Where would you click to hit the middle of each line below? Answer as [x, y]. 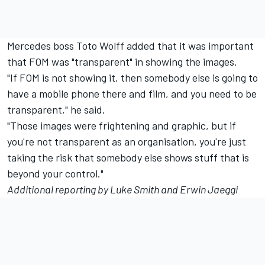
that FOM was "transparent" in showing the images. [122, 61]
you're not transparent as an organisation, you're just [127, 141]
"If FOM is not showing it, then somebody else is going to [132, 77]
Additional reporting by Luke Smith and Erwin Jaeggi [122, 189]
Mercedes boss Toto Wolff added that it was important [130, 45]
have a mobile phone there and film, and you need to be [132, 93]
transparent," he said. [56, 109]
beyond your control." [55, 173]
